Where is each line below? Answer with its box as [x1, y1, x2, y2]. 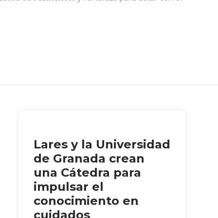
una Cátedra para [33, 165, 141, 180]
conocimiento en [33, 193, 139, 208]
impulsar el [33, 179, 104, 194]
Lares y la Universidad [33, 137, 170, 151]
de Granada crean [33, 151, 145, 165]
